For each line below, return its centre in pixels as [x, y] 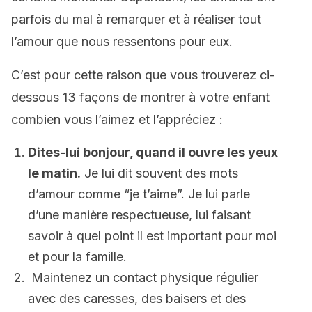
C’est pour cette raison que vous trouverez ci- [143, 75]
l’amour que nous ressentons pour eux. [122, 41]
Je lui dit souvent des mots [159, 173]
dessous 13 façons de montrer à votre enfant [140, 97]
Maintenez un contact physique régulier [143, 278]
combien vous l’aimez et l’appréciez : [117, 119]
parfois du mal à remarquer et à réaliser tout [136, 19]
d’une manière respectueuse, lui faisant [139, 215]
